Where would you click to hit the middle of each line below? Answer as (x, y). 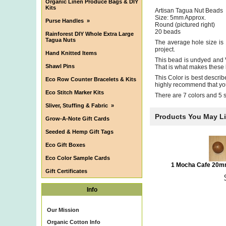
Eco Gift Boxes (65, 145)
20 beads (168, 32)
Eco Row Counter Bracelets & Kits (91, 79)
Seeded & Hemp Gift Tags (79, 132)
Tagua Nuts (61, 40)
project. (165, 49)
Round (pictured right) (185, 25)
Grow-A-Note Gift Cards (77, 119)
